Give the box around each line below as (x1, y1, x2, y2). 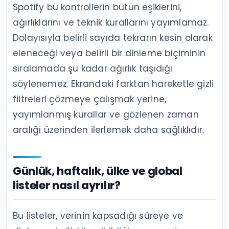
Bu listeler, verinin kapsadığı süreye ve (13, 209, 184, 222)
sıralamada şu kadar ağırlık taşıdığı (13, 62, 173, 75)
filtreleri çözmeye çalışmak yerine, (13, 93, 167, 105)
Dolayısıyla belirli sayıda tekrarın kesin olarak (13, 31, 213, 44)
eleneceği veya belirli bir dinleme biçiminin (13, 47, 205, 59)
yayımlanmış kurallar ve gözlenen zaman (13, 108, 199, 121)
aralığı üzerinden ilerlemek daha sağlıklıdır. (13, 123, 204, 136)
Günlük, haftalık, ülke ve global (13, 163, 182, 179)
